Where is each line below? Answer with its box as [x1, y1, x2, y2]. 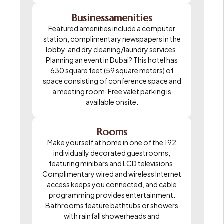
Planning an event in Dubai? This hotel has [46, 55, 178, 64]
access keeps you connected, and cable [47, 179, 177, 189]
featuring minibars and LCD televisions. [49, 158, 175, 168]
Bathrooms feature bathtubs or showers [45, 200, 178, 210]
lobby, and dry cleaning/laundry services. [46, 44, 178, 54]
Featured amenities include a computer [48, 23, 175, 33]
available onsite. [85, 97, 138, 106]
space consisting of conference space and [42, 76, 181, 85]
